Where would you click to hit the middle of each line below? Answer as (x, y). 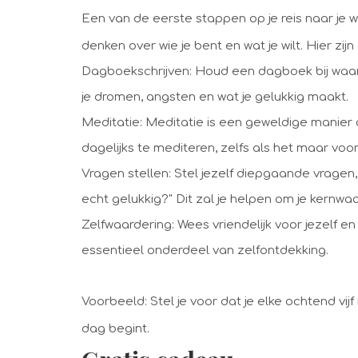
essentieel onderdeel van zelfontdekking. (205, 250)
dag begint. (117, 328)
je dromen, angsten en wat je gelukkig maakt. (215, 97)
